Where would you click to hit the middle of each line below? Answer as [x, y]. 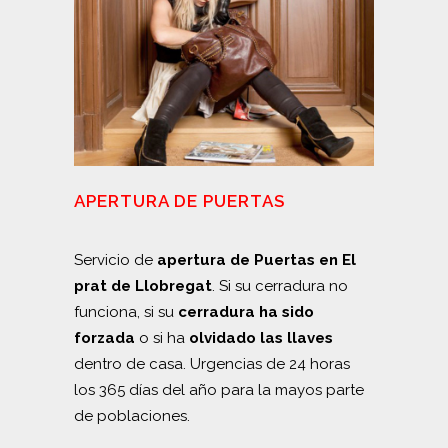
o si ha [162, 338]
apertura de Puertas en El [256, 260]
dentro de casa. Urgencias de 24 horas [212, 364]
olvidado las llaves [261, 338]
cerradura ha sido [246, 312]
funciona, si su [126, 312]
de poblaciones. [132, 416]
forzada [104, 338]
